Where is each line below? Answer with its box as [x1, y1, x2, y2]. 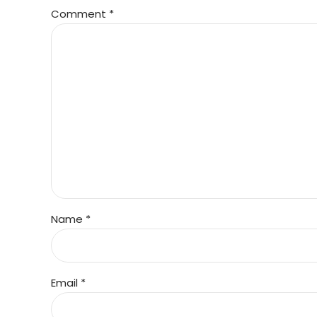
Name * [51, 212, 91, 227]
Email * [51, 275, 86, 291]
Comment [51, 6, 109, 22]
